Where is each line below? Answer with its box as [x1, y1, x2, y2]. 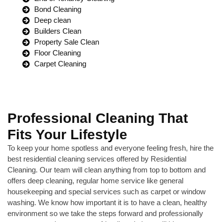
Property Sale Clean [34, 38, 99, 46]
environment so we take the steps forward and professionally [7, 209, 203, 218]
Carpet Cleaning [34, 59, 86, 68]
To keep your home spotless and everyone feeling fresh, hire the [7, 144, 214, 152]
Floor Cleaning [34, 49, 81, 57]
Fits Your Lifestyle [7, 127, 127, 142]
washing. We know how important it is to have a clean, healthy [7, 198, 207, 207]
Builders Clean [34, 27, 81, 35]
